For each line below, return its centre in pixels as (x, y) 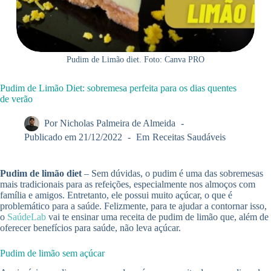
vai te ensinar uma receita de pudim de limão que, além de (157, 217)
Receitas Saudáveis (189, 137)
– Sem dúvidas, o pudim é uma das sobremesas (174, 173)
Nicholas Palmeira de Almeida (118, 123)
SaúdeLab (27, 217)
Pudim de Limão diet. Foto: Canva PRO (135, 60)
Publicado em (50, 137)
